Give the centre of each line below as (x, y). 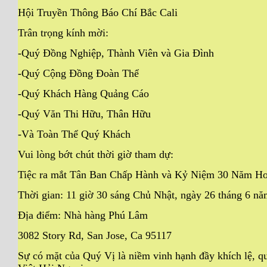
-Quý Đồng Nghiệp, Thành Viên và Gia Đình (116, 53)
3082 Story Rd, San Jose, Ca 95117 (95, 235)
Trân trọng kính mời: (63, 32)
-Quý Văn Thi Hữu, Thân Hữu (84, 114)
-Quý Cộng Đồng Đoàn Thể (78, 73)
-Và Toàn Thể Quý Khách (74, 134)
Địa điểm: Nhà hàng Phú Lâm (83, 215)
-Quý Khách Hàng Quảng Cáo (83, 93)
